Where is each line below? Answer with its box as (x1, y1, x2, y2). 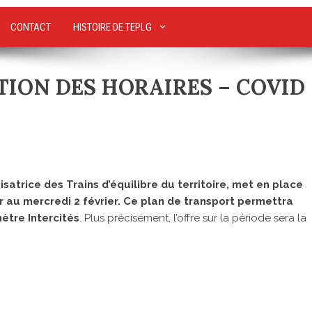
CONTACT (10, 20, 51, 33)
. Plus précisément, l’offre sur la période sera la (79, 211, 306, 224)
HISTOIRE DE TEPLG (73, 20, 152, 33)
